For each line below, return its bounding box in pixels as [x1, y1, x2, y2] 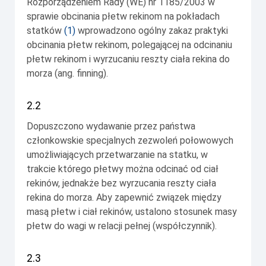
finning [77, 68, 103, 80]
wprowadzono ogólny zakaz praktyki [75, 25, 228, 37]
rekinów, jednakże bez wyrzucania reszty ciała [27, 178, 216, 189]
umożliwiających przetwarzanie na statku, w [27, 149, 208, 161]
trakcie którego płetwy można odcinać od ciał [27, 163, 218, 175]
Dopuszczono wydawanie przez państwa [27, 121, 195, 132]
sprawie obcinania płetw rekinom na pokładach [27, 11, 220, 23]
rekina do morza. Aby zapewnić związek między [27, 192, 221, 204]
